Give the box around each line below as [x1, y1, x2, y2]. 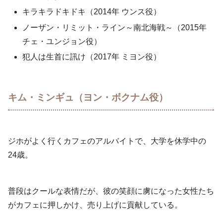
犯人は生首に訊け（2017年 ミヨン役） [22, 52, 162, 61]
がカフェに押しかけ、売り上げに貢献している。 [8, 200, 182, 209]
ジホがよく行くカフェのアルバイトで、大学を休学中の [8, 137, 206, 146]
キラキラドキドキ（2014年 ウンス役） [22, 7, 162, 16]
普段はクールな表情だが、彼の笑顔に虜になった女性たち [8, 186, 214, 195]
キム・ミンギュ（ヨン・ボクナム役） [8, 92, 168, 103]
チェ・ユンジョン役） [22, 37, 102, 46]
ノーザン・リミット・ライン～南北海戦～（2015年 [22, 23, 207, 32]
